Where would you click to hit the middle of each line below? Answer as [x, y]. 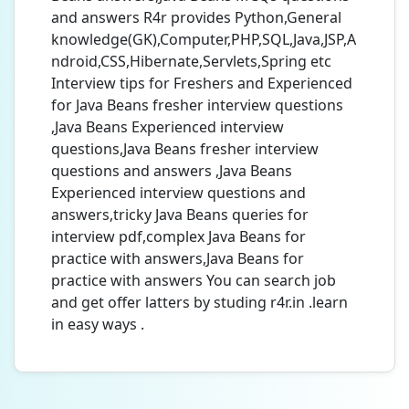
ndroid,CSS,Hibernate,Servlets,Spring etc [191, 61]
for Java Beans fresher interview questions [197, 105]
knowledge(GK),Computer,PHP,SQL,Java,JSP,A [204, 39]
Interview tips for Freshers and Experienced [202, 83]
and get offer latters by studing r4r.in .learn [199, 302]
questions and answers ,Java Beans [172, 171]
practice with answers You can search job [194, 280]
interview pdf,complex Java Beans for [178, 236]
